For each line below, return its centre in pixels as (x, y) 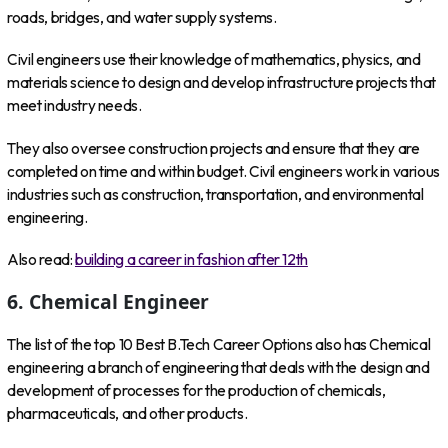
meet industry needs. (74, 106)
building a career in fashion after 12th (191, 260)
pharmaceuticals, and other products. (127, 413)
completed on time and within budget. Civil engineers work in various (223, 171)
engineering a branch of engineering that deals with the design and (218, 367)
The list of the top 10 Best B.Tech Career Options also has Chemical (219, 344)
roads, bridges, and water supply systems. (142, 17)
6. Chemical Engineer (108, 302)
